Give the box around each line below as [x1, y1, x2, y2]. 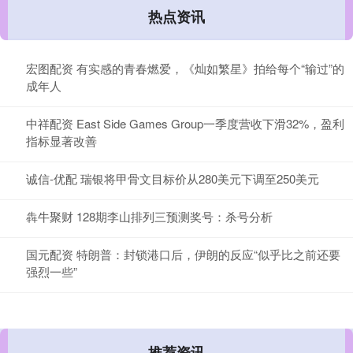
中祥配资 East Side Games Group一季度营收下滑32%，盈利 [26, 115, 344, 132]
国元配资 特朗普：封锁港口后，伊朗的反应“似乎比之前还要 [26, 246, 340, 263]
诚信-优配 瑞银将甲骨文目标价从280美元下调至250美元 [26, 170, 319, 188]
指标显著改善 [26, 132, 97, 150]
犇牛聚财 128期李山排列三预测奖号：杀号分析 [26, 208, 273, 225]
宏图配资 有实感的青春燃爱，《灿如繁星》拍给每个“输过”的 [26, 60, 344, 77]
